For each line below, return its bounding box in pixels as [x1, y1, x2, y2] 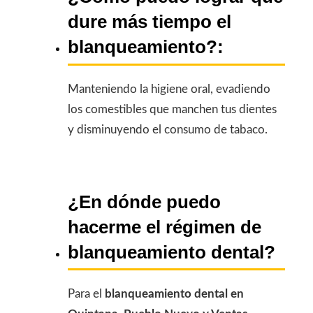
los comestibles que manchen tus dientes [68, 103, 277, 116]
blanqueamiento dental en [105, 288, 244, 300]
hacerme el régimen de [68, 216, 261, 238]
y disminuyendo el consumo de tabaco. [68, 124, 268, 136]
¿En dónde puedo [68, 191, 221, 212]
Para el [68, 288, 105, 300]
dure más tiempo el [68, 11, 231, 33]
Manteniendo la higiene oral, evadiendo [68, 83, 270, 96]
